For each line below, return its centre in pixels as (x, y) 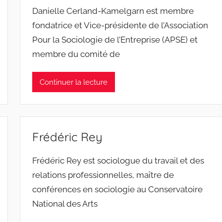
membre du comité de (76, 54)
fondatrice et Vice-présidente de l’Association (120, 25)
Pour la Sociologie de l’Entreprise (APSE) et (115, 40)
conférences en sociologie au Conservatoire (118, 190)
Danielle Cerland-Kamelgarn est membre (113, 11)
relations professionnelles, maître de (103, 175)
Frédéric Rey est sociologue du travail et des (118, 161)
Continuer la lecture (74, 82)
